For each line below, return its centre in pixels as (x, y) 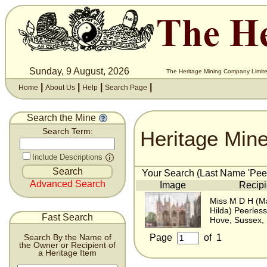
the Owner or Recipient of (67, 245)
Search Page (126, 88)
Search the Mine (63, 118)
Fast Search (67, 217)
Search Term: (67, 131)
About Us (60, 88)
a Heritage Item (67, 253)
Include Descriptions (67, 157)
